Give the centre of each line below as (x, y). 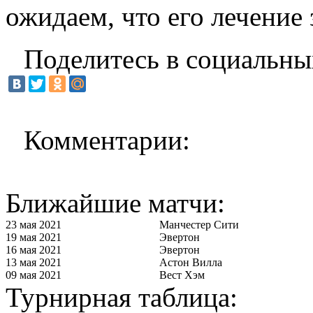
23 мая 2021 (34, 224)
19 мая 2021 (34, 237)
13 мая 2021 (34, 262)
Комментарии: (107, 140)
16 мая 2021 (34, 249)
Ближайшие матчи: (115, 203)
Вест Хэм (182, 275)
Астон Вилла (191, 262)
